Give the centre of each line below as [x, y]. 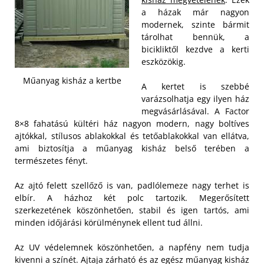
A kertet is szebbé [195, 86]
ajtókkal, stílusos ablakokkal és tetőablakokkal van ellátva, [132, 136]
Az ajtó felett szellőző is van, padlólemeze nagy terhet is [132, 185]
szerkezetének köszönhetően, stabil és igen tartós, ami [132, 210]
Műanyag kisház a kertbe [72, 81]
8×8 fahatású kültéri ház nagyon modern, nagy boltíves [132, 123]
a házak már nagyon [195, 12]
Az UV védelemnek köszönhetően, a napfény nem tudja [132, 247]
